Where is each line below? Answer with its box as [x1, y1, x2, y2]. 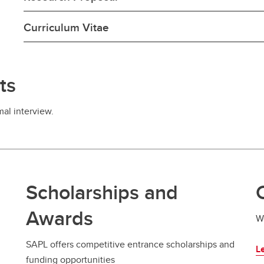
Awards [26, 203, 93, 233]
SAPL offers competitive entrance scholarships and [26, 237, 235, 251]
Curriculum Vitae [24, 18, 110, 35]
